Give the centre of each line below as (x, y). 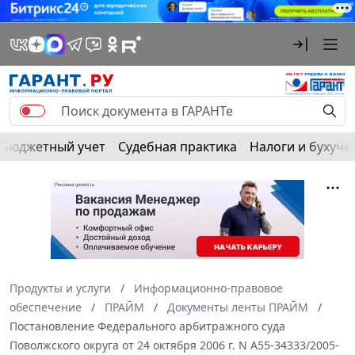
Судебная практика (177, 146)
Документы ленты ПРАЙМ (238, 307)
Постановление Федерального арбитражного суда (147, 326)
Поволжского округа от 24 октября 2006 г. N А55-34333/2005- (174, 345)
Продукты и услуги (60, 288)
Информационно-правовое (208, 288)
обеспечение (46, 307)
